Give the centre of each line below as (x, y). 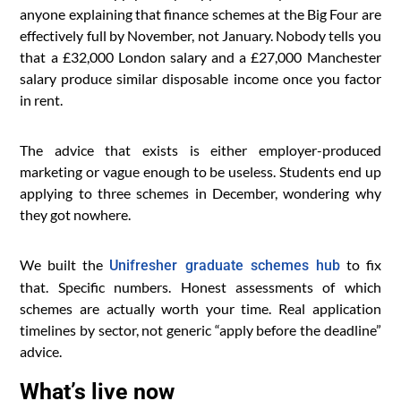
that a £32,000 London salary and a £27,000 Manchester (200, 56)
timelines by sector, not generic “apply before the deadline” (200, 329)
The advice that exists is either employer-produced (200, 149)
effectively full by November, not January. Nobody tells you (200, 35)
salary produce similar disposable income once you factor (200, 78)
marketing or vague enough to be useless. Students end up (200, 171)
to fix (360, 264)
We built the (65, 264)
